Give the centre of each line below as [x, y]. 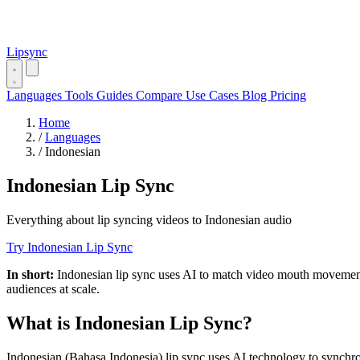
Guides [116, 95]
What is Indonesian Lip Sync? [129, 323]
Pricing [288, 95]
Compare [161, 95]
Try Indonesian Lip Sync [70, 247]
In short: [30, 274]
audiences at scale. [53, 288]
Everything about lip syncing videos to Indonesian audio [149, 219]
